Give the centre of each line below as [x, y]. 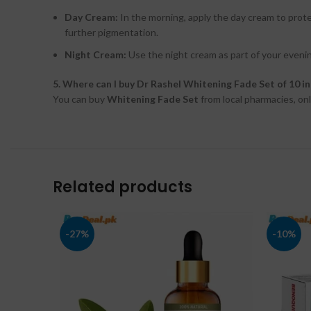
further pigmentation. [111, 33]
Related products [123, 187]
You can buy [80, 99]
